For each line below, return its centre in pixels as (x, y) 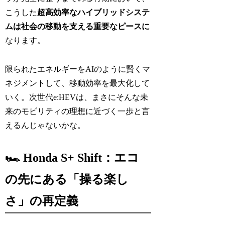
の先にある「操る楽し (67, 179)
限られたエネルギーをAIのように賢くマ (78, 69)
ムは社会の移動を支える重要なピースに (78, 26)
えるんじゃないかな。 (45, 125)
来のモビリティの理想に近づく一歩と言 (78, 111)
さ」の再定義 (42, 201)
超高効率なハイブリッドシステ (94, 12)
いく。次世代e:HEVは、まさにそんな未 (77, 97)
